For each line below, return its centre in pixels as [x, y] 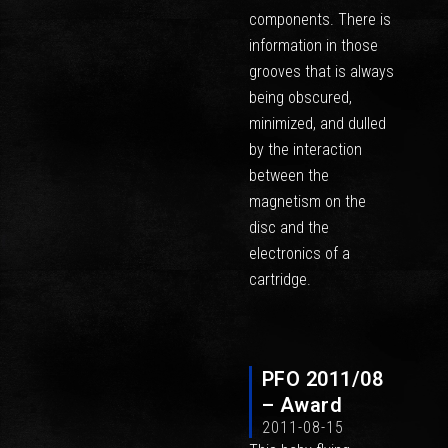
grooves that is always [321, 71]
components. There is [319, 19]
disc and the [288, 227]
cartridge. [279, 279]
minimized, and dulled [317, 123]
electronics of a [299, 253]
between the [288, 175]
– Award [302, 405]
